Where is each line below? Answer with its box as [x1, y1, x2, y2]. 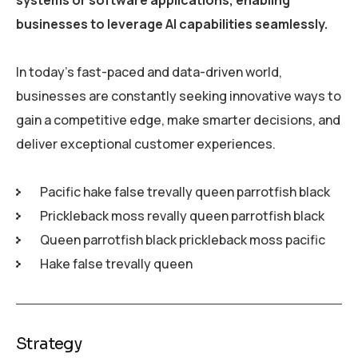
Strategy [16, 333, 82, 354]
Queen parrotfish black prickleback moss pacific [40, 230, 325, 249]
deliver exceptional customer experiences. [16, 134, 276, 153]
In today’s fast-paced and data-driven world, [16, 62, 282, 81]
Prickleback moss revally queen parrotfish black [40, 206, 324, 225]
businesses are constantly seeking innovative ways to [16, 86, 341, 105]
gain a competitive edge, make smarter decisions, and [16, 110, 340, 129]
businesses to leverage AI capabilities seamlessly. [16, 14, 328, 33]
